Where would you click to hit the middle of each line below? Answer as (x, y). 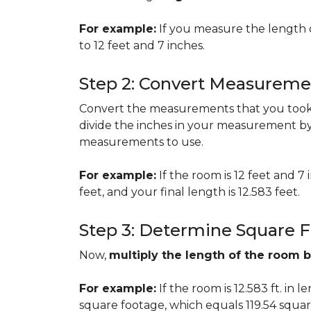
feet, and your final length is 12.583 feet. (190, 192)
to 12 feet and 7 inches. (142, 45)
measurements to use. (141, 142)
